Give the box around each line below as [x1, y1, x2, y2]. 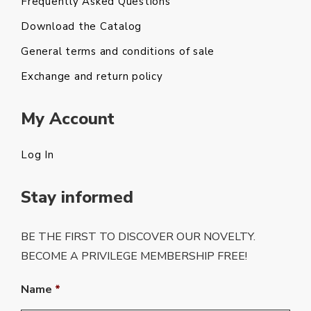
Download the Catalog [21, 19, 142, 33]
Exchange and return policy [21, 69, 163, 83]
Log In [21, 148, 54, 162]
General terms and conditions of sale [21, 44, 215, 58]
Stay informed [21, 186, 133, 208]
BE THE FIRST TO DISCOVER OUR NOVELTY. [21, 229, 255, 244]
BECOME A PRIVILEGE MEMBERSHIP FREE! [21, 249, 247, 264]
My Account [21, 108, 115, 130]
